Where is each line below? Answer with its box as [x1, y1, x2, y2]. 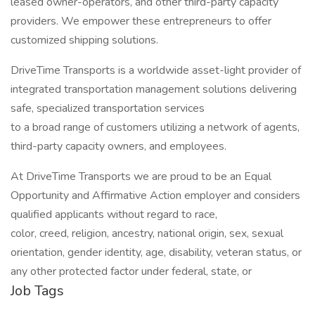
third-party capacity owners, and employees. [11, 139, 226, 154]
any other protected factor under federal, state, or [11, 264, 252, 279]
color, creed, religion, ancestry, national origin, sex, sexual [11, 226, 283, 241]
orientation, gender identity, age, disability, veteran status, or [11, 245, 302, 260]
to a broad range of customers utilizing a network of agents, [11, 120, 300, 135]
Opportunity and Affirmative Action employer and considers [11, 188, 300, 203]
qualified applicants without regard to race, [11, 207, 217, 222]
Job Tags [11, 281, 64, 300]
